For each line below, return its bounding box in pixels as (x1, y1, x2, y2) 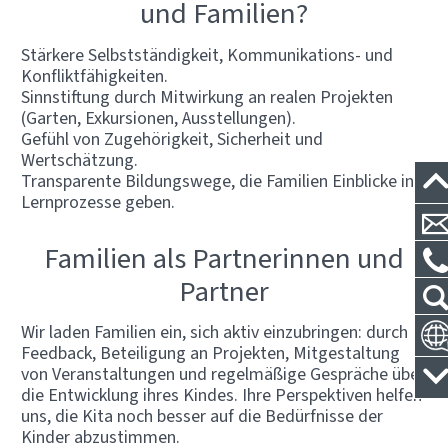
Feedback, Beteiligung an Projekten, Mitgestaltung (21, 340, 400, 365)
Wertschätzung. (21, 147, 138, 172)
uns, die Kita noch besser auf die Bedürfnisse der (21, 403, 383, 428)
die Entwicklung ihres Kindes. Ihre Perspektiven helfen (21, 382, 422, 407)
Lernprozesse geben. (21, 189, 175, 214)
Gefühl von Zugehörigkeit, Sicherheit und (21, 126, 323, 151)
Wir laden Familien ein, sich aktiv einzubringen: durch (21, 319, 408, 344)
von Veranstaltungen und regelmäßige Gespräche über (21, 361, 425, 386)
